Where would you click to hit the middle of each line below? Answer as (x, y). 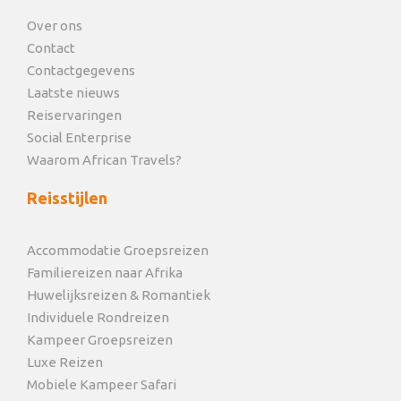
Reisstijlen (67, 198)
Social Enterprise (79, 138)
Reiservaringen (74, 115)
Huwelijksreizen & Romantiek (119, 295)
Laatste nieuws (73, 93)
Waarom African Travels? (104, 160)
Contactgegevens (81, 71)
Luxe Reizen (65, 363)
